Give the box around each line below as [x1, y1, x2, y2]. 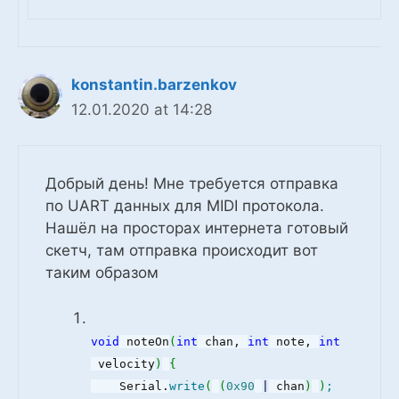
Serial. [91, 379, 169, 393]
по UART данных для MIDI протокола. [45, 197, 324, 216]
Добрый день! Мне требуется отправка [45, 175, 338, 193]
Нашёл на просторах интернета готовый [45, 219, 348, 238]
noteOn [119, 334, 169, 348]
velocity [91, 356, 155, 370]
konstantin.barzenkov [71, 75, 237, 94]
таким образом [45, 264, 159, 282]
